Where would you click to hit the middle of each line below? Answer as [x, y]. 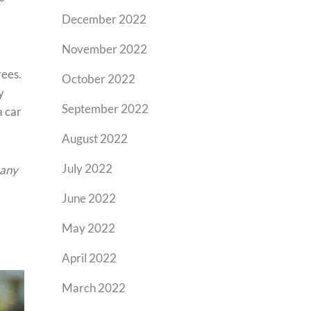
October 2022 [99, 79]
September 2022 [106, 109]
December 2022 [104, 19]
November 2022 [105, 49]
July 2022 [87, 168]
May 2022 [89, 228]
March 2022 [94, 288]
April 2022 [90, 258]
